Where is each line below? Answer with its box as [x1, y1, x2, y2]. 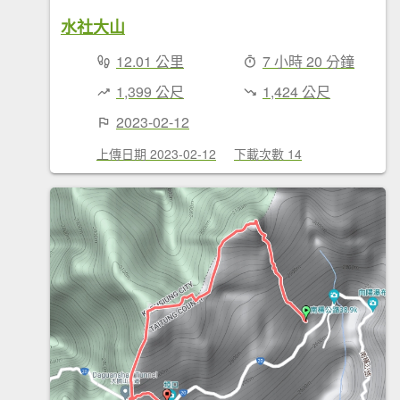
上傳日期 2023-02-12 [96, 144, 216, 162]
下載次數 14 [234, 144, 302, 162]
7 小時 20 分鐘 [262, 50, 354, 71]
